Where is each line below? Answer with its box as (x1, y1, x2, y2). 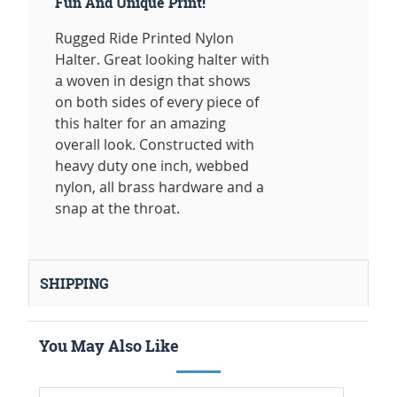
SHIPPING (40, 274, 109, 294)
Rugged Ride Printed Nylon (55, 28, 234, 49)
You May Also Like (39, 335, 179, 358)
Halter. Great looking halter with (55, 50, 269, 70)
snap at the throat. (55, 198, 180, 219)
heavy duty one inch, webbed (55, 156, 249, 176)
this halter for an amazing (55, 113, 226, 134)
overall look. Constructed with (55, 135, 254, 155)
